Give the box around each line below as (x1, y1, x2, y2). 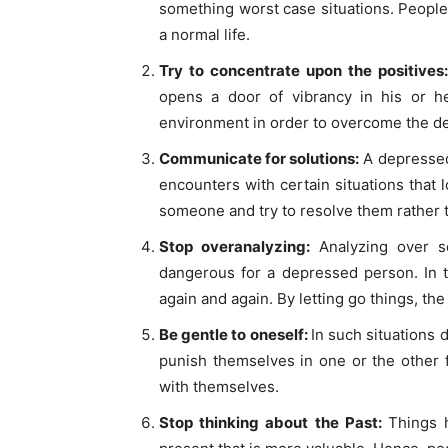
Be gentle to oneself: (159, 325, 311, 345)
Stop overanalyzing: (159, 237, 319, 257)
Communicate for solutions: (159, 149, 360, 169)
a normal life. (159, 25, 250, 45)
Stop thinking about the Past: (159, 413, 388, 433)
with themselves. (159, 377, 279, 397)
